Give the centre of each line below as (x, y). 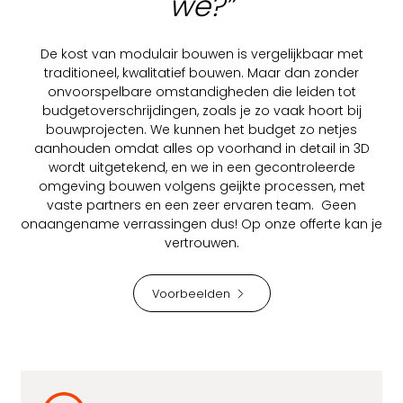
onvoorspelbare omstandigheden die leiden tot (201, 92)
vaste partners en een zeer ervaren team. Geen (201, 206)
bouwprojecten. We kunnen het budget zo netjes (201, 130)
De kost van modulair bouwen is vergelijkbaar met (201, 54)
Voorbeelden (191, 293)
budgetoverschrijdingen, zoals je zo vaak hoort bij (201, 111)
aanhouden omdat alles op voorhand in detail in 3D (201, 149)
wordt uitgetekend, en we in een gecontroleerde (201, 168)
